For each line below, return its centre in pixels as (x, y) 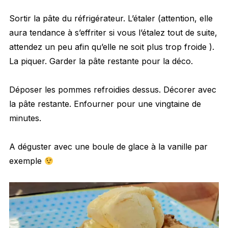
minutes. (25, 118)
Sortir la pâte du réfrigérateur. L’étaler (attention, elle (111, 19)
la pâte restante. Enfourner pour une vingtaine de (105, 104)
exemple (26, 161)
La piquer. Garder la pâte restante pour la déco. (101, 61)
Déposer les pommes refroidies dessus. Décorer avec (112, 90)
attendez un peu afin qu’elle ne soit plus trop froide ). (111, 47)
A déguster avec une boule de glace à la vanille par (108, 147)
